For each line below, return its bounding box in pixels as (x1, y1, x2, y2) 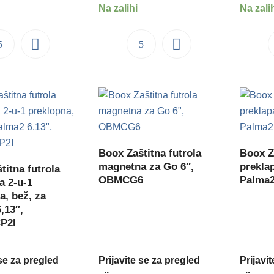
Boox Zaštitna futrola (98, 147, 202, 160)
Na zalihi (98, 2, 138, 13)
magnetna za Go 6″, (98, 161, 194, 173)
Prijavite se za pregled (98, 255, 201, 266)
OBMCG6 (98, 174, 144, 187)
